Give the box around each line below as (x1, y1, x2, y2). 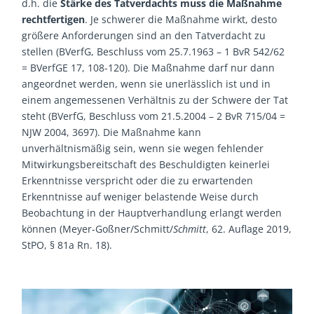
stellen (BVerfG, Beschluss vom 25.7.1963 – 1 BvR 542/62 (22, 44, 285, 58)
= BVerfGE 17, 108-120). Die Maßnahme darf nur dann (22, 60, 275, 74)
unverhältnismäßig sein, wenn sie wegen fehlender (22, 141, 264, 155)
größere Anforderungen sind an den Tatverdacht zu (22, 28, 266, 42)
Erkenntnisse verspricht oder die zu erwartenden (22, 173, 254, 187)
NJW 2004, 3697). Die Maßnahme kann (22, 125, 202, 139)
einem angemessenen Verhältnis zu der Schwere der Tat (22, 93, 289, 107)
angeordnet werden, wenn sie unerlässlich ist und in (22, 76, 271, 90)
